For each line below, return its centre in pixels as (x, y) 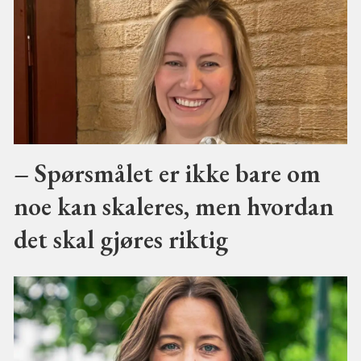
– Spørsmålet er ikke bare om (167, 172)
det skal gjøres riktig (120, 239)
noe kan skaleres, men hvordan (173, 205)
